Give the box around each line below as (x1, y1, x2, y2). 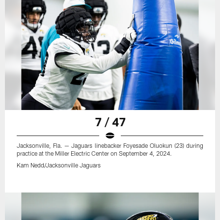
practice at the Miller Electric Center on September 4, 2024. (17, 150, 172, 157)
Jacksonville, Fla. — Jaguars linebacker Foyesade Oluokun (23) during (17, 142, 203, 149)
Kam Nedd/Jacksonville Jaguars (17, 162, 101, 169)
